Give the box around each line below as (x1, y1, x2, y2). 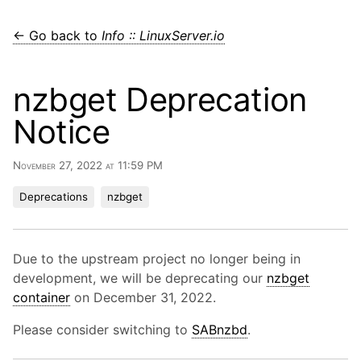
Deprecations (19, 190, 88, 203)
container (13, 289, 70, 305)
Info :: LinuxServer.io (102, 27, 225, 44)
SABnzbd (192, 322, 247, 338)
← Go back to (13, 27, 102, 44)
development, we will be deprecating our (13, 270, 267, 286)
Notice (13, 112, 110, 151)
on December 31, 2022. (70, 289, 216, 305)
